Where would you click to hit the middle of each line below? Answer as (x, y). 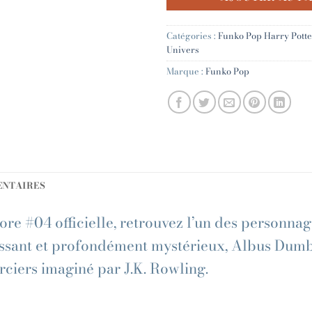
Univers (183, 49)
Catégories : (192, 36)
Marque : (186, 71)
